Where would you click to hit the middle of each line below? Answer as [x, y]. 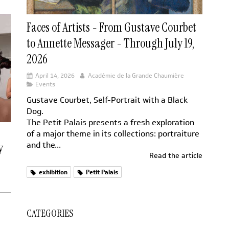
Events [45, 84]
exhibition [53, 172]
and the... [44, 145]
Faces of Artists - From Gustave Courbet [111, 27]
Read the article [176, 155]
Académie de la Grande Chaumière [136, 75]
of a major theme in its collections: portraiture [113, 133]
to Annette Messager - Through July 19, [110, 43]
